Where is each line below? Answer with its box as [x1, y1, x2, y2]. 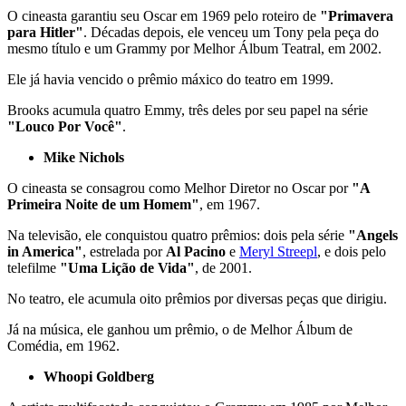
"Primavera [320, 7, 393, 24]
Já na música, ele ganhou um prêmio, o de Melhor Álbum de [7, 321, 353, 337]
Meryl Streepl [239, 243, 317, 259]
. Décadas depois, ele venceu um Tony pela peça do [83, 24, 379, 40]
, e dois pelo [317, 243, 386, 259]
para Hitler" [7, 24, 83, 40]
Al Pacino [166, 243, 226, 259]
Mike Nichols [43, 149, 124, 165]
